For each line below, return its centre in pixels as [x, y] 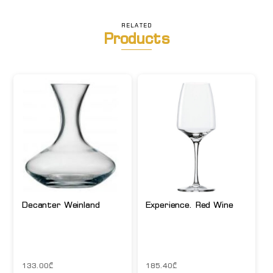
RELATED [136, 25]
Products [136, 38]
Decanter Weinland [61, 204]
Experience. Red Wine [190, 204]
